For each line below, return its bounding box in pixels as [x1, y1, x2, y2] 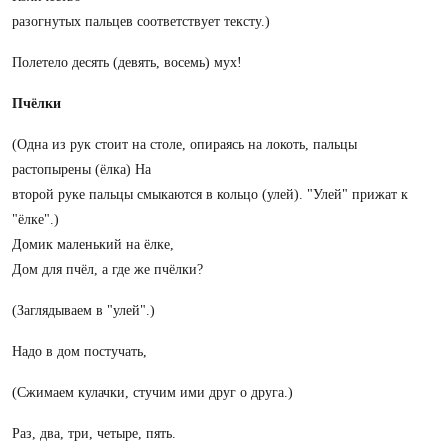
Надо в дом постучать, [12, 344, 147, 359]
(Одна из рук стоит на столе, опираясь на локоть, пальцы [12, 137, 357, 152]
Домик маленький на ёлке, [12, 237, 174, 252]
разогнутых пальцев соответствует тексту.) [12, 14, 270, 29]
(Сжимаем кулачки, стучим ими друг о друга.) [12, 385, 293, 400]
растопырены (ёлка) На [12, 162, 151, 177]
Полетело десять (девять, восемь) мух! [12, 55, 242, 70]
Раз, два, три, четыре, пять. [12, 426, 176, 441]
